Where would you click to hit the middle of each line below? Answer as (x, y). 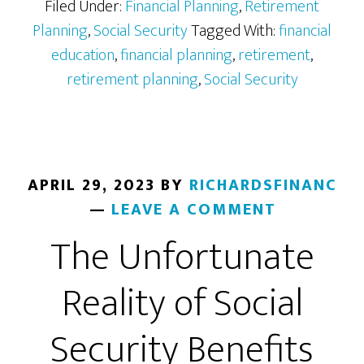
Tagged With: (235, 31)
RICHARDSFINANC (263, 185)
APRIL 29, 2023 (91, 185)
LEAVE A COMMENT (194, 210)
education (83, 55)
